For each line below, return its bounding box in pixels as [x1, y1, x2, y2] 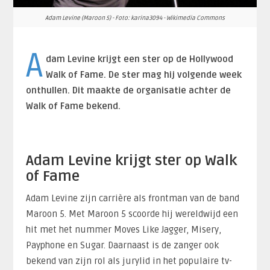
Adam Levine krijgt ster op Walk [25, 151, 237, 169]
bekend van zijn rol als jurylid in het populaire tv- [25, 255, 232, 266]
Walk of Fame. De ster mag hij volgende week [46, 69, 242, 80]
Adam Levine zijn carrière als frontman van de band [25, 192, 239, 204]
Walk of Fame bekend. [25, 100, 121, 111]
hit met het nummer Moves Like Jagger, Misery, [25, 224, 221, 235]
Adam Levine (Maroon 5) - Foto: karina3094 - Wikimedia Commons [45, 14, 225, 22]
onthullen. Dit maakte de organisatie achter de [25, 84, 231, 96]
